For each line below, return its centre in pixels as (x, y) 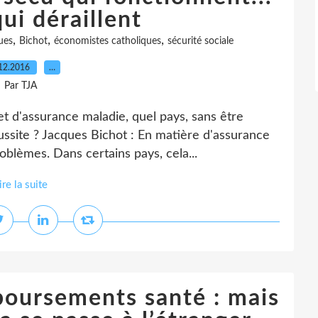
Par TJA (21, 86)
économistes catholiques (108, 41)
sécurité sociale (201, 41)
